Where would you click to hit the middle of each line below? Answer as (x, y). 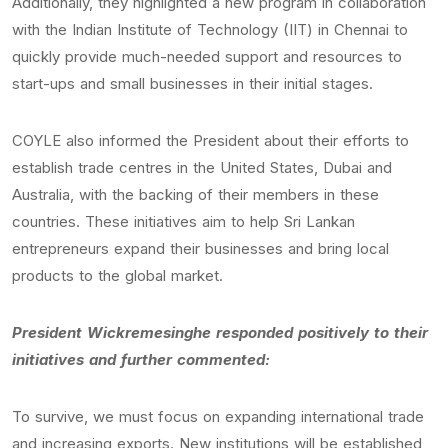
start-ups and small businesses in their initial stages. (192, 83)
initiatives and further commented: (141, 359)
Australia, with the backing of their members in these (195, 194)
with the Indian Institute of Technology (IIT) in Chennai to (210, 29)
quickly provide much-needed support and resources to (207, 56)
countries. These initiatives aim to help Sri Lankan (183, 221)
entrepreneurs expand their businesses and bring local (200, 248)
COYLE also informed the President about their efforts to (210, 140)
